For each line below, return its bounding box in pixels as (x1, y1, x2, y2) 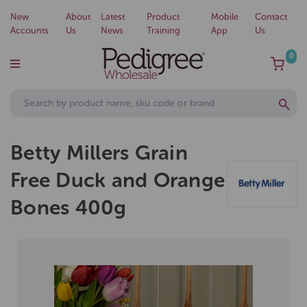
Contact (254, 12, 287, 22)
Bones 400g (10, 195, 127, 221)
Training (147, 25, 181, 36)
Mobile (211, 12, 239, 22)
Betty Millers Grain (10, 140, 188, 166)
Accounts (10, 25, 49, 36)
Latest (101, 12, 125, 22)
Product (147, 12, 180, 22)
